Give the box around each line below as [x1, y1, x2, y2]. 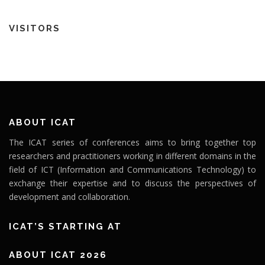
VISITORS [9, 22, 60, 34]
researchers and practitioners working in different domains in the [9, 150, 256, 161]
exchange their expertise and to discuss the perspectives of [9, 177, 256, 189]
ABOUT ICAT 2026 [9, 250, 107, 260]
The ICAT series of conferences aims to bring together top [9, 137, 256, 148]
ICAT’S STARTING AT [9, 221, 122, 232]
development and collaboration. [9, 191, 130, 202]
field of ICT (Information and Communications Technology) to [9, 164, 256, 175]
